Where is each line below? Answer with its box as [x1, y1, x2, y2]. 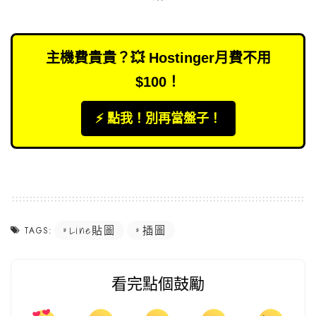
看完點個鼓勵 [111, 275, 205, 294]
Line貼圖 [70, 221, 116, 239]
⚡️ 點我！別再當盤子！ [95, 111, 221, 126]
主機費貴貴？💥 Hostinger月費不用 [45, 50, 271, 66]
